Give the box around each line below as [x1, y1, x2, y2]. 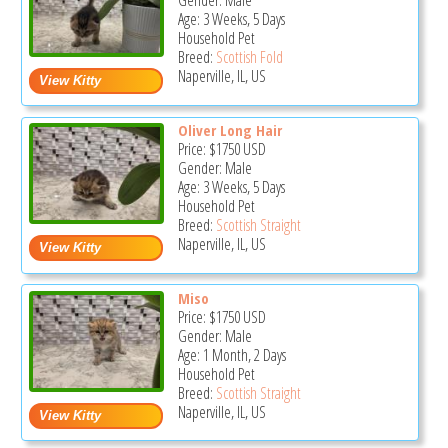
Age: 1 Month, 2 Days [177, 343, 286, 366]
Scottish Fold [215, 46, 283, 69]
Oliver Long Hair [177, 119, 282, 140]
